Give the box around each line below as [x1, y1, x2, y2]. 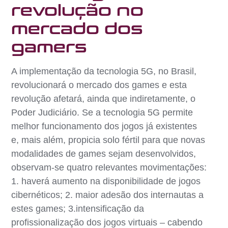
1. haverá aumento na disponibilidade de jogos [11, 176, 201, 186]
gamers [11, 38, 87, 56]
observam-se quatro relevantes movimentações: [11, 162, 207, 173]
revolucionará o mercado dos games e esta [11, 79, 187, 90]
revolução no [11, 1, 144, 20]
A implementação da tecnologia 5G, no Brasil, [11, 66, 197, 76]
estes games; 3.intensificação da [11, 203, 145, 214]
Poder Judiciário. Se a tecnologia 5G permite [11, 107, 193, 118]
